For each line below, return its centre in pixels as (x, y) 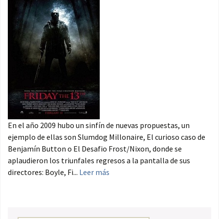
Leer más (94, 172)
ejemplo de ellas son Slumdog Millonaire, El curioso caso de (107, 137)
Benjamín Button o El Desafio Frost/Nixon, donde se (95, 149)
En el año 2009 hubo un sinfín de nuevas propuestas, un (99, 125)
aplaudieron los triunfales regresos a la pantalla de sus (99, 161)
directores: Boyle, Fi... (44, 172)
